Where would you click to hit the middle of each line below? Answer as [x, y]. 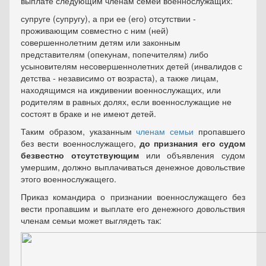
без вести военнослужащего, [80, 143]
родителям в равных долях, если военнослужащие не [126, 102]
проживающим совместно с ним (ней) [95, 30]
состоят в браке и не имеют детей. [88, 113]
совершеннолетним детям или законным [101, 42]
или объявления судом [192, 155]
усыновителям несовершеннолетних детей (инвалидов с [132, 66]
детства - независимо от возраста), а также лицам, [120, 78]
